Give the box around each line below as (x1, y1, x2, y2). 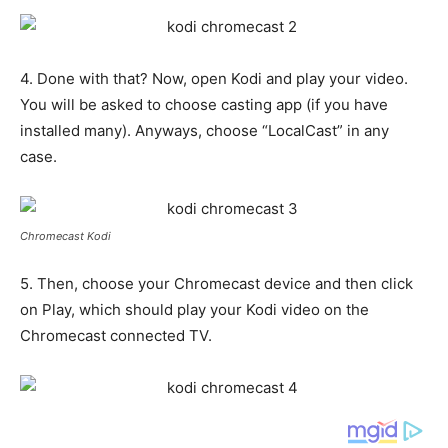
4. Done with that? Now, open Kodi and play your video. (20, 69, 408, 89)
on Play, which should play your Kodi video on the (20, 300, 369, 320)
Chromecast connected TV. (20, 326, 212, 346)
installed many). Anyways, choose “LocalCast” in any (20, 121, 389, 141)
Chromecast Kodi (20, 229, 111, 244)
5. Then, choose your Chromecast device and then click (20, 274, 413, 294)
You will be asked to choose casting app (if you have (20, 95, 388, 115)
